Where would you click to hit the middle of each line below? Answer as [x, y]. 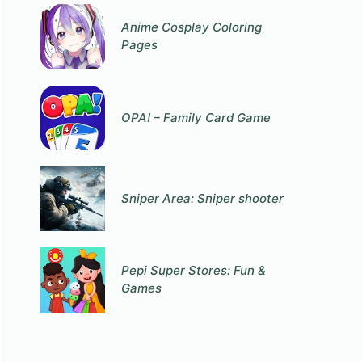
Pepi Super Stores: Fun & [194, 271]
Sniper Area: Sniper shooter [203, 199]
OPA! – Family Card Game [196, 117]
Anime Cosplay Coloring [192, 27]
